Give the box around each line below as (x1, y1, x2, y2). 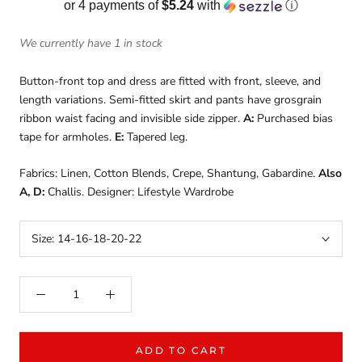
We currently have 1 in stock (19, 35, 162, 51)
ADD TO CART (135, 344, 227, 357)
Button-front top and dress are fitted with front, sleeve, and (19, 73, 321, 89)
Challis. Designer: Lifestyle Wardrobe (44, 184, 234, 200)
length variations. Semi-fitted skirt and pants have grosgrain (19, 91, 322, 107)
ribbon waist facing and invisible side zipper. (19, 110, 240, 126)
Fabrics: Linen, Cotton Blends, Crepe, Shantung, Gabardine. (19, 166, 315, 182)
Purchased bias (254, 110, 333, 126)
